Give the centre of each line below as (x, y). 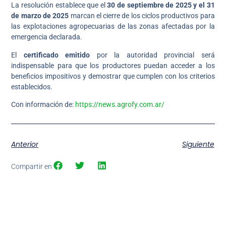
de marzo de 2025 (41, 16)
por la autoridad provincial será (152, 55)
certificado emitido (57, 55)
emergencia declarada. (47, 37)
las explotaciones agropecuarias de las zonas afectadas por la (113, 26)
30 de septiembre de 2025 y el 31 (161, 5)
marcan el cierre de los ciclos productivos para (143, 16)
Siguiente (198, 144)
